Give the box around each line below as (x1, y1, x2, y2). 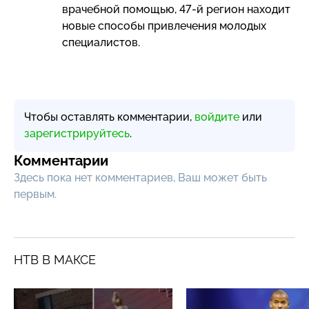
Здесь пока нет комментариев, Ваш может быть (14, 170, 267, 184)
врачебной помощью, (62, 2, 179, 16)
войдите (195, 110, 239, 123)
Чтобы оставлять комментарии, (24, 110, 195, 123)
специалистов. (62, 35, 140, 49)
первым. (14, 187, 57, 201)
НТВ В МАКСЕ (14, 252, 96, 267)
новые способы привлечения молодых (62, 19, 266, 32)
